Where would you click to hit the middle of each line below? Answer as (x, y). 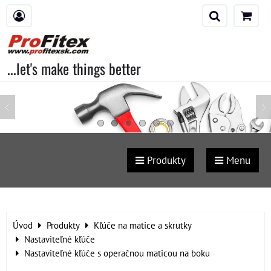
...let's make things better (74, 68)
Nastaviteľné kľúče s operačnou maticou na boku (117, 253)
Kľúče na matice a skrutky (143, 225)
